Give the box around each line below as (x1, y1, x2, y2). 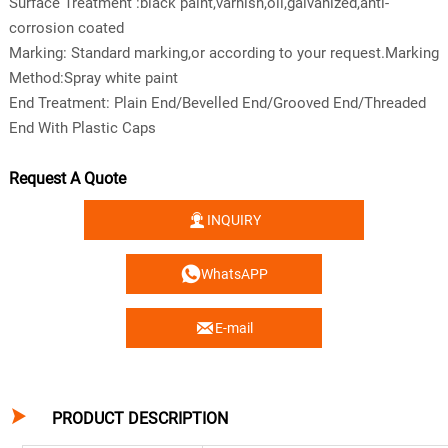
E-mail (215, 320, 253, 337)
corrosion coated (8, 18, 124, 37)
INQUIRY (207, 212, 261, 229)
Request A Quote (8, 169, 130, 189)
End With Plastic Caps (8, 118, 156, 137)
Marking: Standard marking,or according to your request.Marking (8, 43, 439, 62)
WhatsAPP (200, 266, 268, 283)
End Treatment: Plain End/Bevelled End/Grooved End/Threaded (8, 93, 426, 112)
